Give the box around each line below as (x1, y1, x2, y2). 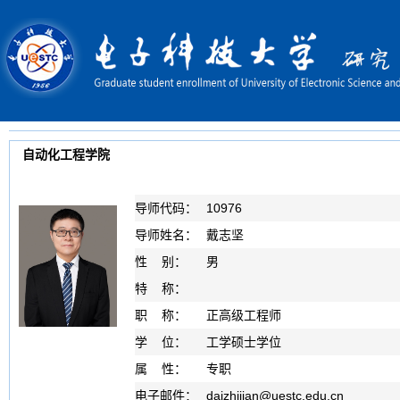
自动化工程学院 (22, 147, 110, 162)
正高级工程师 (206, 308, 281, 322)
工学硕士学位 (206, 335, 281, 349)
